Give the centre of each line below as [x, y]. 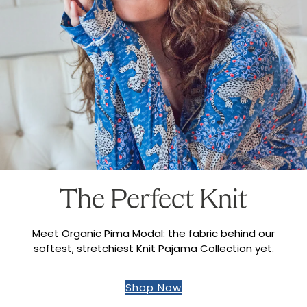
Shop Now [153, 287]
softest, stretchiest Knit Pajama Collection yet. [153, 248]
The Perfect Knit [153, 200]
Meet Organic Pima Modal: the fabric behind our [153, 233]
